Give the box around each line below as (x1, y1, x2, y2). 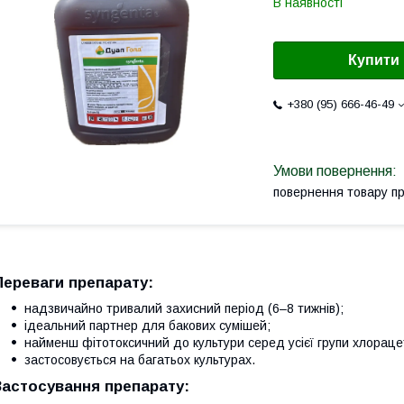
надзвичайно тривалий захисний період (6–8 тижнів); (24, 300, 344, 316)
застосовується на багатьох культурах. (24, 352, 255, 367)
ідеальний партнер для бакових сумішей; (24, 317, 271, 333)
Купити (348, 52, 399, 69)
